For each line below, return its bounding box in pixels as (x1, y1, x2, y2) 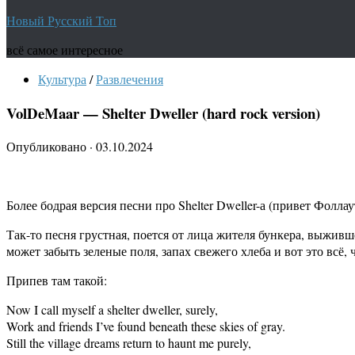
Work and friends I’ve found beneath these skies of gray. (6, 318, 285, 335)
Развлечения (96, 71, 163, 87)
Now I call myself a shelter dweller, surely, (6, 301, 218, 319)
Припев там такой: (6, 272, 107, 289)
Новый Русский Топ (6, 12, 116, 29)
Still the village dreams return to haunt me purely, (6, 334, 251, 352)
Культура (38, 71, 86, 87)
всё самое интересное (6, 41, 123, 58)
